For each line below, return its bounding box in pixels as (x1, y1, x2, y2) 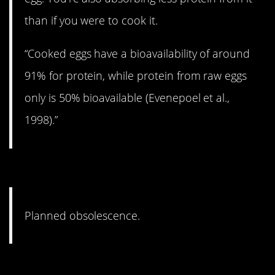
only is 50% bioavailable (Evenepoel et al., (25, 90, 230, 106)
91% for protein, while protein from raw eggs (25, 68, 247, 83)
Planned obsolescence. (25, 207, 141, 223)
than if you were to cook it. (25, 13, 158, 28)
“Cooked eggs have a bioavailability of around (25, 46, 250, 61)
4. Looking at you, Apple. (9, 157, 223, 184)
